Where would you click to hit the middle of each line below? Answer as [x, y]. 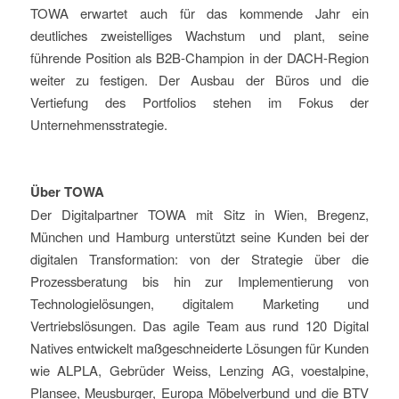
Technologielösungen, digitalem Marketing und [199, 304]
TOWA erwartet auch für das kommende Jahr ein [199, 12]
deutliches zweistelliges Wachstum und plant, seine [199, 35]
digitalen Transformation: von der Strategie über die [199, 259]
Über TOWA [67, 192]
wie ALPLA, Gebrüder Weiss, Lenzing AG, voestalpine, [199, 370]
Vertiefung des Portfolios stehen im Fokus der [199, 102]
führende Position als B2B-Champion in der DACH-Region [199, 57]
